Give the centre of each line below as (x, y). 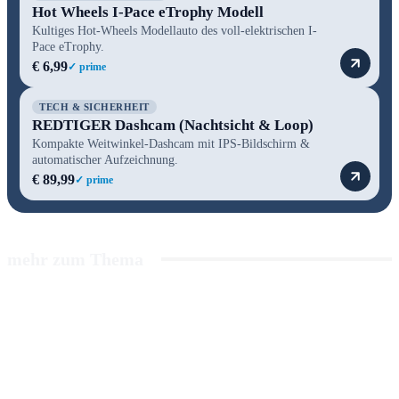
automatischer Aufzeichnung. (105, 159)
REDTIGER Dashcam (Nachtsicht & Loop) (173, 125)
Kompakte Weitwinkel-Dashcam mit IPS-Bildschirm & (171, 143)
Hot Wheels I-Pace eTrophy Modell (148, 12)
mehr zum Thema (75, 259)
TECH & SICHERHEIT (94, 106)
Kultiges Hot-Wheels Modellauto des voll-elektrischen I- (175, 30)
